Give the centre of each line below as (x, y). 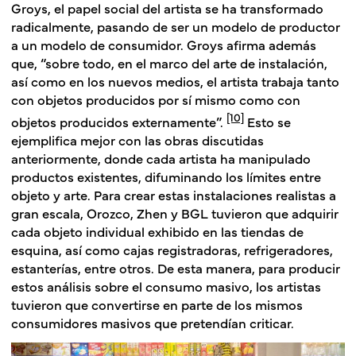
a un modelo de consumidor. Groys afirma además (164, 44)
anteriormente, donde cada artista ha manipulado (161, 157)
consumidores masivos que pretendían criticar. (153, 322)
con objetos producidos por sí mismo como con (156, 99)
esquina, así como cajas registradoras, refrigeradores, (172, 249)
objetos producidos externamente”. (119, 121)
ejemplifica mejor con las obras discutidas (137, 139)
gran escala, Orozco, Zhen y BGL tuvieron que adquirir (175, 212)
